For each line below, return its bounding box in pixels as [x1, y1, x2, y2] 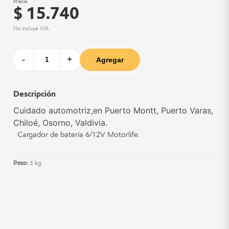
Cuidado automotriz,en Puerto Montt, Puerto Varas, [13, 105, 213, 116]
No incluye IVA [13, 24, 49, 32]
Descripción [13, 88, 56, 99]
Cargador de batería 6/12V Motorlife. [13, 129, 140, 139]
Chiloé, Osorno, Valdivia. [13, 117, 107, 128]
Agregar [96, 55, 124, 64]
